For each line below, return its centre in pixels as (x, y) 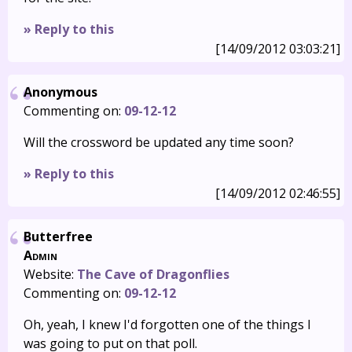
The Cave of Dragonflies (153, 274)
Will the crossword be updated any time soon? (159, 142)
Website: (50, 274)
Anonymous (60, 92)
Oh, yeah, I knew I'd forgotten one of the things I (167, 324)
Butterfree (58, 236)
